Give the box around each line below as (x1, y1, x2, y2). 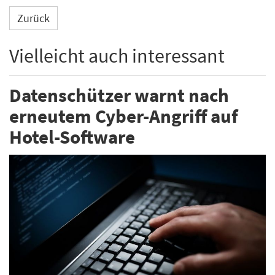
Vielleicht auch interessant (9, 44, 225, 69)
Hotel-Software (9, 124, 135, 149)
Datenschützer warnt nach (9, 82, 229, 107)
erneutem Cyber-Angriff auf (9, 103, 238, 128)
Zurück (17, 11, 50, 26)
